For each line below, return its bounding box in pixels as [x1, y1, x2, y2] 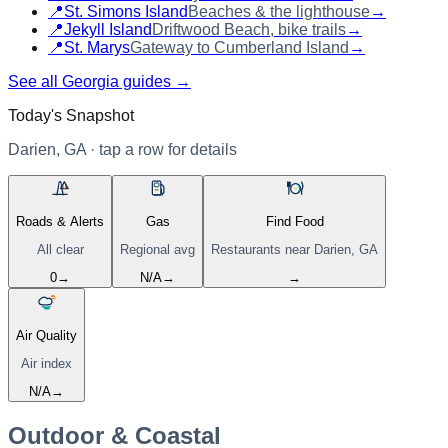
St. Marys [64, 38, 130, 56]
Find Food [265, 213, 324, 229]
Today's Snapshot [8, 106, 134, 124]
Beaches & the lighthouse [188, 2, 370, 20]
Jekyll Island [64, 20, 152, 38]
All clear [36, 242, 84, 258]
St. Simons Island [64, 2, 188, 20]
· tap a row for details [86, 140, 237, 158]
